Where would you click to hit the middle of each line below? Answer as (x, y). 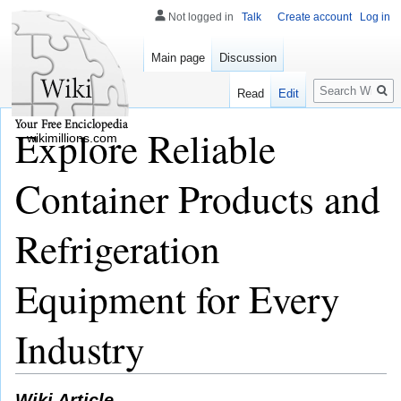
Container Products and (198, 198)
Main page (178, 58)
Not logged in (201, 17)
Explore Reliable (145, 148)
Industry (80, 348)
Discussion (248, 58)
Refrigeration (118, 248)
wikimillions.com (72, 138)
